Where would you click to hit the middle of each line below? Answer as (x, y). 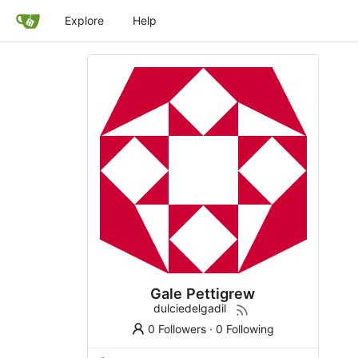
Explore (84, 20)
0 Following (245, 328)
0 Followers (177, 328)
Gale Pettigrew (203, 293)
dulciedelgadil (190, 308)
